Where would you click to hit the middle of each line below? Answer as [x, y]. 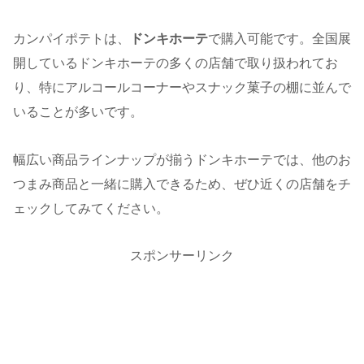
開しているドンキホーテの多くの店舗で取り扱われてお [175, 63]
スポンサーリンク [182, 255]
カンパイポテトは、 [71, 39]
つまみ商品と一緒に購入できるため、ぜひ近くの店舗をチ [182, 184]
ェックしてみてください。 [91, 209]
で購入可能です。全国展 [279, 39]
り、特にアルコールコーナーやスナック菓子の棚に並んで [182, 88]
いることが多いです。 [78, 112]
